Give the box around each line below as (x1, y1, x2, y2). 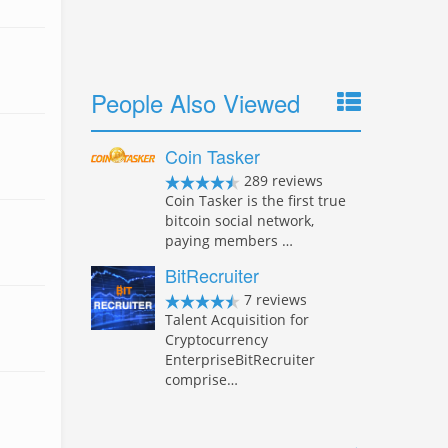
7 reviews (240, 290, 307, 309)
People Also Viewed (91, 85, 300, 120)
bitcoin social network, (165, 211, 314, 230)
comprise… (165, 370, 238, 389)
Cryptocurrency (165, 330, 268, 349)
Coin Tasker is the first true (165, 191, 346, 210)
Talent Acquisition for (165, 310, 309, 329)
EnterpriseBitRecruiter (165, 350, 315, 369)
